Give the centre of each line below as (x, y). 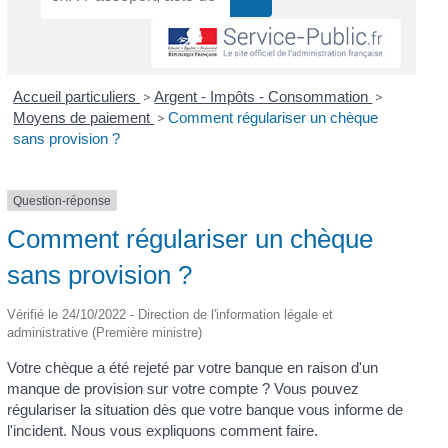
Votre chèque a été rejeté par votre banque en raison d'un (192, 367)
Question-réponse (61, 200)
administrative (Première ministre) (104, 332)
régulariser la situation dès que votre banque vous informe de (204, 409)
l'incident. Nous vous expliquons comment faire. (162, 430)
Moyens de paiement (84, 117)
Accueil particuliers (77, 96)
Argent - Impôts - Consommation (263, 96)
